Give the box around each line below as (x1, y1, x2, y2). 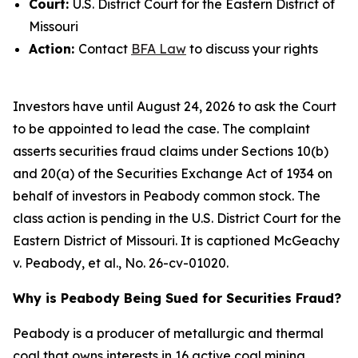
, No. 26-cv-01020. (118, 255, 229, 271)
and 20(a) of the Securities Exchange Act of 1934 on (13, 165, 332, 181)
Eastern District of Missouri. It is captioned (13, 233, 273, 249)
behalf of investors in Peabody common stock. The (13, 188, 320, 204)
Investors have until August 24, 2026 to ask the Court (13, 98, 336, 114)
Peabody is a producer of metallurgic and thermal (13, 325, 324, 341)
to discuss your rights (186, 41, 318, 57)
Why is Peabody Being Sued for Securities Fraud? (13, 290, 341, 306)
